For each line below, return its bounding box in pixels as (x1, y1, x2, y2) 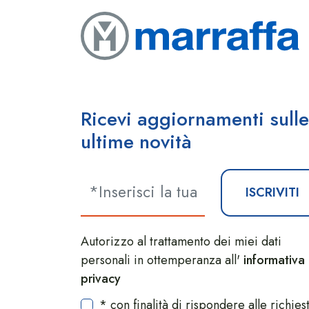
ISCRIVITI (245, 183, 299, 201)
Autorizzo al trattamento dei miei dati (81, 232, 281, 250)
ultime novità (81, 127, 192, 156)
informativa (243, 250, 305, 269)
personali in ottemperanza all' (81, 250, 243, 269)
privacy (81, 269, 121, 288)
